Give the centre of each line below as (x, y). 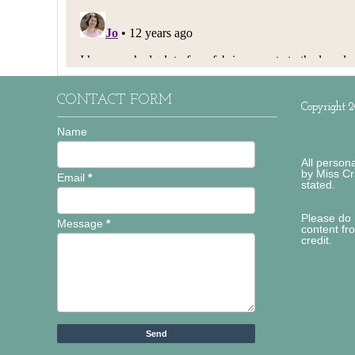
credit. (316, 240)
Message (82, 223)
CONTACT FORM (115, 100)
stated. (318, 185)
